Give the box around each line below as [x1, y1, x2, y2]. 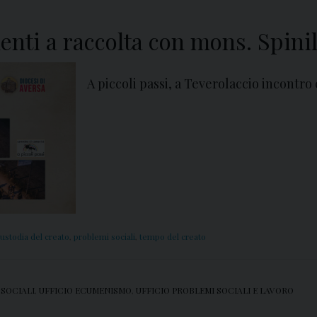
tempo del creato [139, 230, 206, 242]
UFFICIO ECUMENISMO [39, 284, 132, 296]
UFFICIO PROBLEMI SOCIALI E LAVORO [136, 284, 294, 296]
